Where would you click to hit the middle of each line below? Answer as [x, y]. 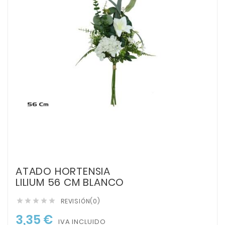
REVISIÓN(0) [81, 201]
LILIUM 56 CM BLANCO [70, 182]
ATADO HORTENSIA [63, 171]
